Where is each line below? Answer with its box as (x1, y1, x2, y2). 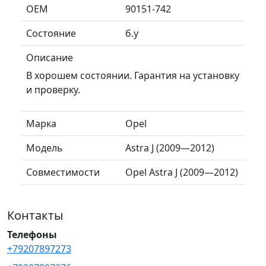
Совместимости (26, 165, 100, 179)
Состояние (26, 26, 76, 40)
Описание (26, 50, 73, 64)
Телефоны (7, 227, 57, 241)
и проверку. (26, 83, 80, 96)
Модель (26, 141, 63, 154)
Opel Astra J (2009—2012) (125, 165, 238, 179)
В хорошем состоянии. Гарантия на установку (26, 68, 239, 82)
